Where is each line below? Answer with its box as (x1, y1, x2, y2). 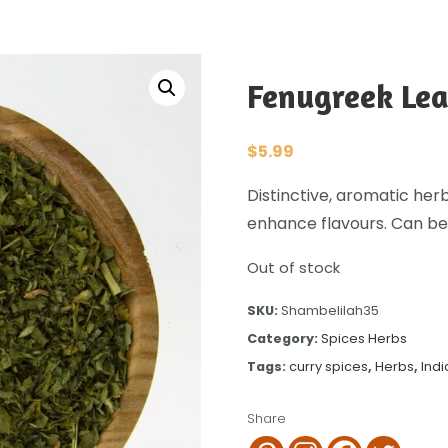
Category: (247, 330, 321, 348)
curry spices (289, 358, 368, 376)
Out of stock (247, 258, 340, 279)
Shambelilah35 (281, 302, 379, 320)
